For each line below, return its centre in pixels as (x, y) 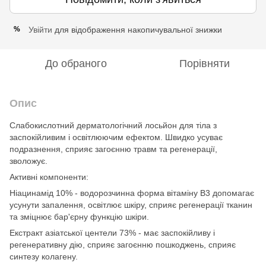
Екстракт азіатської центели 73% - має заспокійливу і (112, 232)
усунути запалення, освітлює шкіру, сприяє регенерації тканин (131, 205)
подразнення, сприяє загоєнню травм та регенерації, (113, 149)
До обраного (76, 63)
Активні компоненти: (49, 177)
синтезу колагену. (44, 256)
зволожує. (28, 161)
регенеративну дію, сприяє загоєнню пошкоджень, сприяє (123, 244)
